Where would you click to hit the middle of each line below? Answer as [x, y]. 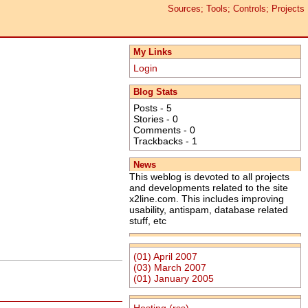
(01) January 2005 [174, 278]
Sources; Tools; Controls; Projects [236, 9]
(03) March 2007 [170, 267]
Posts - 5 [153, 108]
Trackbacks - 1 [165, 141]
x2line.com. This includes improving [207, 198]
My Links [153, 52]
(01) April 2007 [165, 256]
